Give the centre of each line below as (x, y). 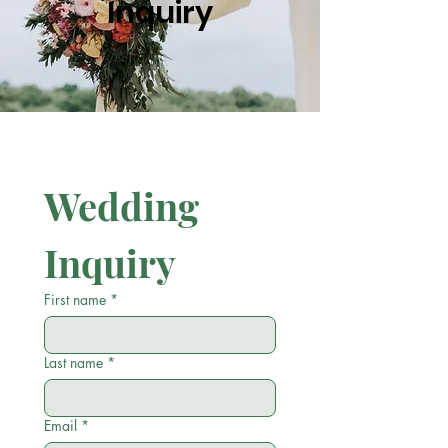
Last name (73, 362)
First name (75, 299)
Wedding (121, 205)
